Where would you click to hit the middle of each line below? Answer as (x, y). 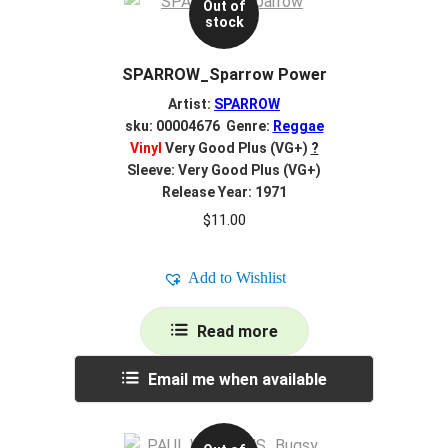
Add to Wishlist (236, 278)
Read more (237, 332)
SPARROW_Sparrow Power (224, 75)
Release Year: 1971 (224, 191)
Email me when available (237, 380)
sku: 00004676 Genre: (198, 125)
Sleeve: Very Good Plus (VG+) (224, 169)
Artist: (191, 103)
